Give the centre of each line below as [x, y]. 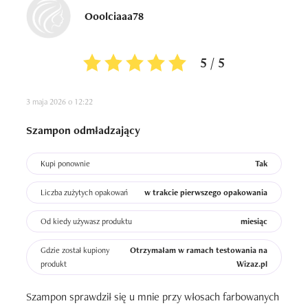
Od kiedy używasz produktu [86, 221]
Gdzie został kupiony [75, 250]
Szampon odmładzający [83, 130]
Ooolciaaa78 [114, 16]
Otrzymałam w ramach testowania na [199, 250]
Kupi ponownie [65, 164]
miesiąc [254, 221]
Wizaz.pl [252, 264]
